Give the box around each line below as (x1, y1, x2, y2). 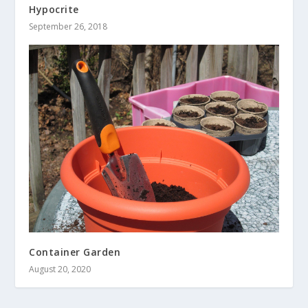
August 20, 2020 (29, 263, 91, 275)
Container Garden (29, 245, 121, 258)
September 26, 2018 (29, 21, 108, 33)
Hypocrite (29, 3, 79, 16)
